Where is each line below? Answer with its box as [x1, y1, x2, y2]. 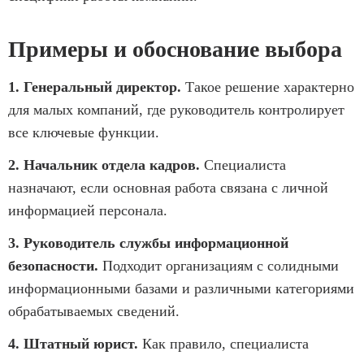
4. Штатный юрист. [8, 335, 138, 352]
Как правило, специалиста [138, 335, 309, 352]
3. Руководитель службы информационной [8, 234, 288, 251]
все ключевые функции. [8, 123, 159, 141]
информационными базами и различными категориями [8, 279, 354, 297]
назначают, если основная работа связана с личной [8, 179, 328, 196]
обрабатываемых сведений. [8, 302, 180, 319]
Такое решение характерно [181, 78, 354, 95]
